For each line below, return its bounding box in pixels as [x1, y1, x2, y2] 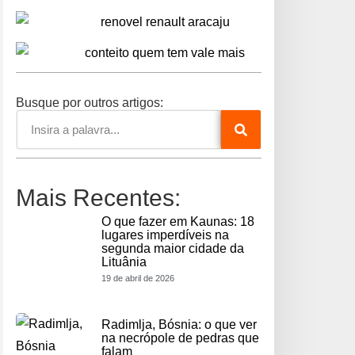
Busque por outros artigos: [16, 96, 163, 110]
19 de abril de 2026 [101, 273, 174, 284]
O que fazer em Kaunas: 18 [101, 215, 254, 229]
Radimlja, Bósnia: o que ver [101, 318, 257, 332]
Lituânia [101, 255, 147, 269]
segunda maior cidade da [101, 242, 244, 256]
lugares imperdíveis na [101, 228, 229, 242]
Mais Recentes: [16, 185, 181, 212]
